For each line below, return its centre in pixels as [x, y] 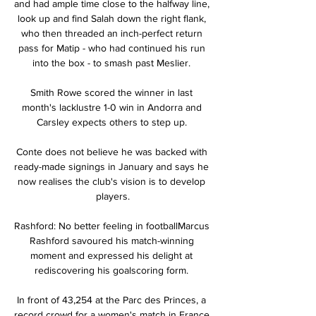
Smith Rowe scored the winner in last [111, 92]
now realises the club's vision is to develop [111, 181]
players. [113, 196]
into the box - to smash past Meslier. [113, 62]
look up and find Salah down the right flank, [111, 18]
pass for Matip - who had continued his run [111, 48]
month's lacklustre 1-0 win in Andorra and [111, 107]
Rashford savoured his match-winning [111, 240]
